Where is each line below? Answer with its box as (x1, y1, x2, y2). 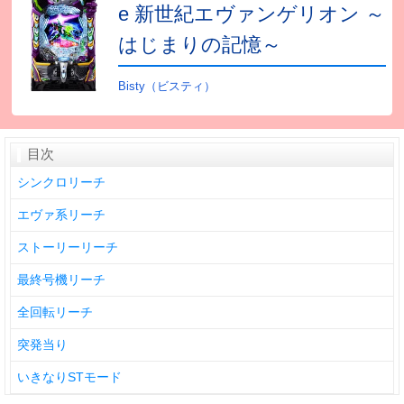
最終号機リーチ (17, 272, 106, 288)
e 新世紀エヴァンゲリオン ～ (118, 3, 386, 26)
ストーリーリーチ (17, 240, 118, 255)
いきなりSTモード (17, 370, 122, 385)
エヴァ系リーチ (17, 207, 106, 223)
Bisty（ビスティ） (118, 78, 216, 93)
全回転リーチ (17, 305, 93, 320)
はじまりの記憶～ (118, 33, 282, 57)
